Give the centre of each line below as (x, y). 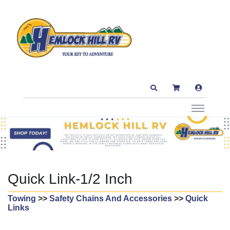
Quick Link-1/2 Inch (70, 179)
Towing (22, 199)
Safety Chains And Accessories (111, 199)
